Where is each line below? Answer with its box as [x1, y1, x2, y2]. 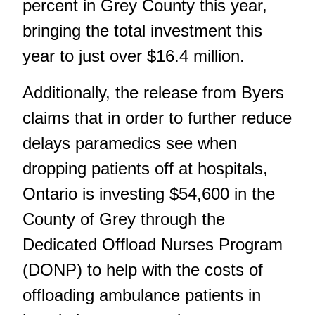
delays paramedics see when [22, 133, 237, 153]
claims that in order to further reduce [22, 108, 292, 127]
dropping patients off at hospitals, [22, 158, 268, 178]
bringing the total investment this [22, 20, 262, 40]
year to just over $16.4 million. [22, 46, 245, 65]
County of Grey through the [22, 209, 225, 229]
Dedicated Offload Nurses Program [22, 234, 283, 254]
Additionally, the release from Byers [22, 82, 284, 102]
